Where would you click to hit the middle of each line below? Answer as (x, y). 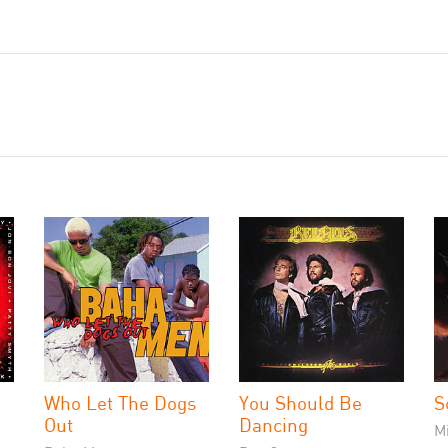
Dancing (273, 424)
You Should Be (300, 402)
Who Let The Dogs (120, 402)
